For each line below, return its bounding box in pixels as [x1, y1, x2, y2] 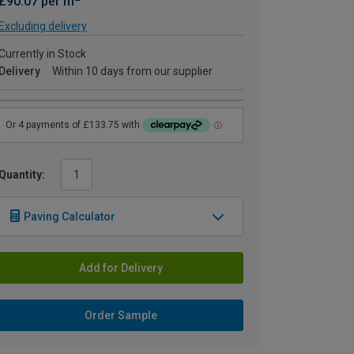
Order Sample [85, 308, 157, 322]
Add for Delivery [79, 261, 163, 274]
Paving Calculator [24, 209, 115, 223]
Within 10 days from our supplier [52, 65, 213, 77]
